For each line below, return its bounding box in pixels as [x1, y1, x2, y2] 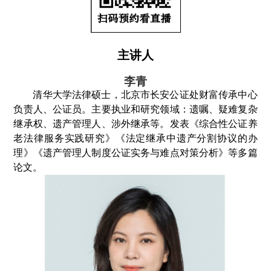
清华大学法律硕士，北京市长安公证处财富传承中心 [33, 89, 258, 100]
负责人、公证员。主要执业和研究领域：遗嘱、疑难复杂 [13, 103, 258, 114]
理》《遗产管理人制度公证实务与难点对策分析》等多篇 [13, 147, 258, 158]
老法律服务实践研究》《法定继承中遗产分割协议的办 [13, 132, 258, 143]
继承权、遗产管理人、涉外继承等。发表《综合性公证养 [13, 118, 258, 129]
